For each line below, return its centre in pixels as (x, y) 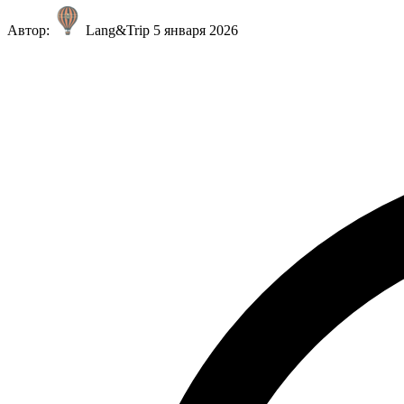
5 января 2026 (196, 30)
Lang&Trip (118, 30)
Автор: (30, 30)
